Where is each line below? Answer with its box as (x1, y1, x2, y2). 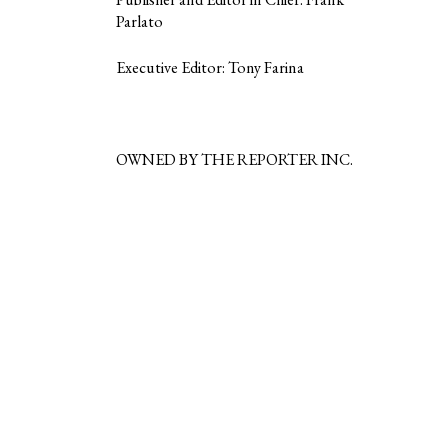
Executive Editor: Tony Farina (116, 56, 304, 78)
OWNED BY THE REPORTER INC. (116, 148, 353, 170)
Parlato (116, 10, 163, 32)
